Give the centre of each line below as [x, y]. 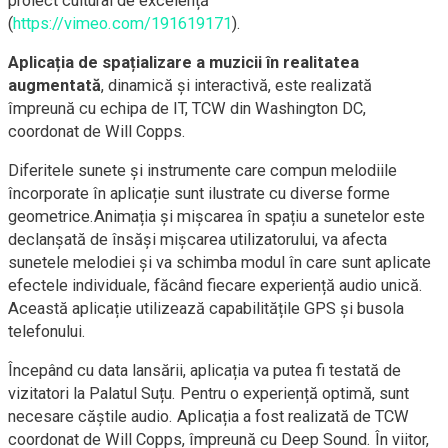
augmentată [54, 86]
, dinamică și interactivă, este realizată [236, 86]
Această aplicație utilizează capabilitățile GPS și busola [206, 309]
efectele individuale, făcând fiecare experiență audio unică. [215, 286]
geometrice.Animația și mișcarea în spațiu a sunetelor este [216, 217]
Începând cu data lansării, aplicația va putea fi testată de [204, 371]
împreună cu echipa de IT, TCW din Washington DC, [187, 109]
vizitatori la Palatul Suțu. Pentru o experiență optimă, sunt [208, 394]
